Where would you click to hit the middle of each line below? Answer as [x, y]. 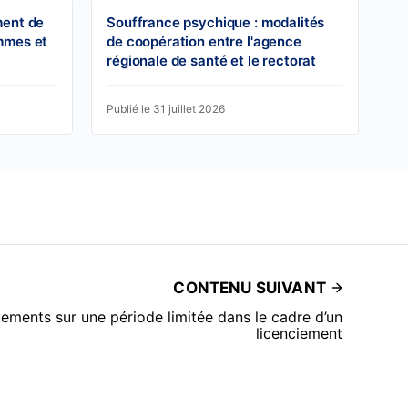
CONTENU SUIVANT [250, 288]
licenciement [299, 334]
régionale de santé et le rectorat [212, 61]
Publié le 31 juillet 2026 [166, 109]
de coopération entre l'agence [204, 42]
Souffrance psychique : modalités [216, 23]
